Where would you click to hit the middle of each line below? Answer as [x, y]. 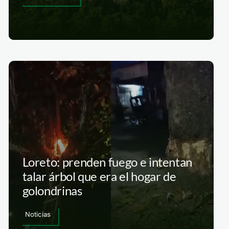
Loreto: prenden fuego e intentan [107, 162]
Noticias [38, 214]
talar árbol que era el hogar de [99, 176]
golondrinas [52, 191]
